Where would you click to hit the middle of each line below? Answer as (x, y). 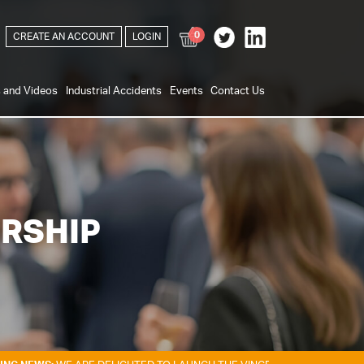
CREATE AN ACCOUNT (64, 37)
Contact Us (238, 90)
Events (186, 90)
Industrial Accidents (114, 90)
